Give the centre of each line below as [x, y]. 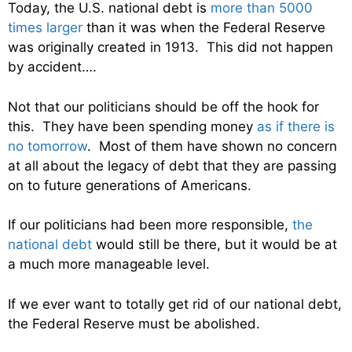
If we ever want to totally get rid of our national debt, [175, 304]
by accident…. [52, 67]
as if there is [296, 126]
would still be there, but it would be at [214, 244]
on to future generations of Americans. [130, 185]
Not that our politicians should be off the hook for [163, 106]
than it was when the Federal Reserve [204, 27]
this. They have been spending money [132, 126]
